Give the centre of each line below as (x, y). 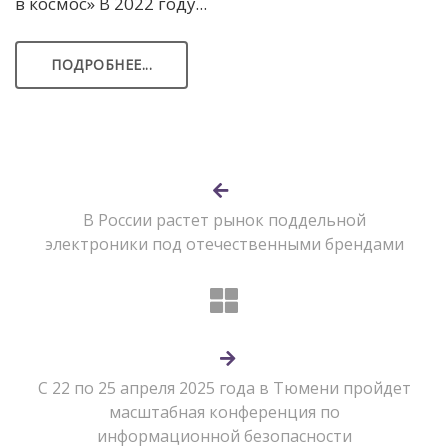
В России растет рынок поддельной (224, 219)
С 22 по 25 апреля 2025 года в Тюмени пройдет (224, 387)
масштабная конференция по (224, 411)
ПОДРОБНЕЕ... (101, 64)
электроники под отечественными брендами (224, 243)
